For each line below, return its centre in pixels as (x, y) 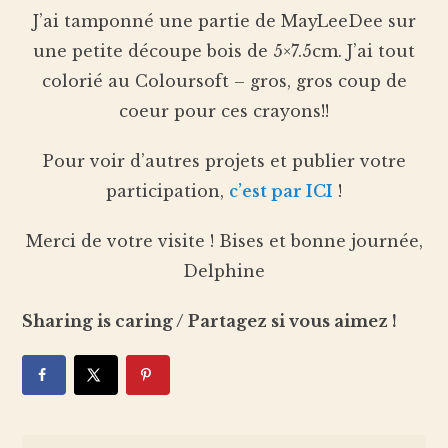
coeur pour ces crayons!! (224, 110)
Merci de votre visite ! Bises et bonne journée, (224, 240)
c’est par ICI (281, 190)
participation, (167, 190)
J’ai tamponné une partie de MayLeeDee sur (224, 20)
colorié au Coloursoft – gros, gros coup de (224, 80)
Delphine (224, 270)
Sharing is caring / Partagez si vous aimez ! (209, 320)
